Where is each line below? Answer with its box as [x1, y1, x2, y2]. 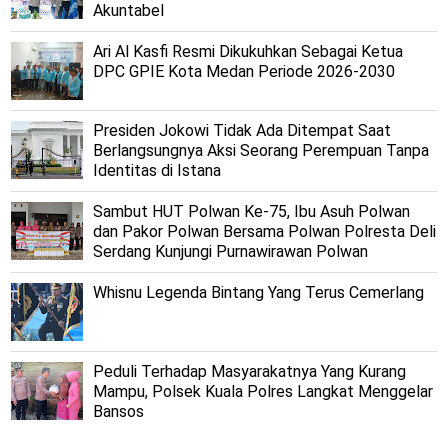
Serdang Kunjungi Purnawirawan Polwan [93, 241, 369, 261]
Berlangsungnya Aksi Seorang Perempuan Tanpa [93, 140, 430, 160]
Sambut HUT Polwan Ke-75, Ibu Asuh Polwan [93, 201, 411, 221]
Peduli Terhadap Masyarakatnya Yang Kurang [93, 361, 407, 381]
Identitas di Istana [93, 160, 222, 180]
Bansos [93, 401, 145, 421]
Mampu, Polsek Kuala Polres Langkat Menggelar [93, 381, 434, 401]
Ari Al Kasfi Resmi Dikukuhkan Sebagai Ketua [93, 41, 404, 61]
